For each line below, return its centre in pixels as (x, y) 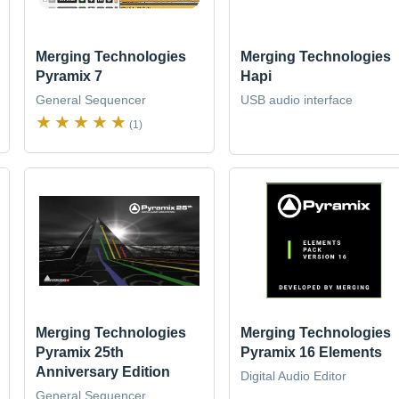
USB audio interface (296, 99)
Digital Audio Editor (293, 376)
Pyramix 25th (80, 353)
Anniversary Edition (103, 372)
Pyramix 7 (69, 76)
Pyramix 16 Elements (311, 353)
